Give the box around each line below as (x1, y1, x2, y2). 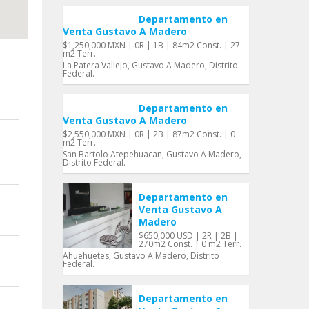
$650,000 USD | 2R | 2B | (139, 230, 238, 241)
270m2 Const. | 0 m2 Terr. (139, 238, 241, 250)
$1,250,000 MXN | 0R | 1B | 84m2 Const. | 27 (63, 39, 240, 51)
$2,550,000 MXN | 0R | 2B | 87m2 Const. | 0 (63, 128, 235, 140)
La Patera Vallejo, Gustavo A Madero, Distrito (63, 59, 238, 71)
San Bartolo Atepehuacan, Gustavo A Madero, (63, 148, 241, 160)
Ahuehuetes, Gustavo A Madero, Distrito (63, 250, 219, 261)
